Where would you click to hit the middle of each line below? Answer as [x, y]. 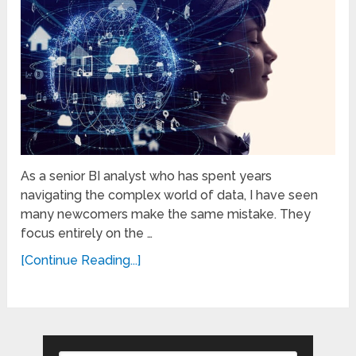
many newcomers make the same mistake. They [166, 215]
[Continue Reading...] [81, 261]
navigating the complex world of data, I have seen [170, 195]
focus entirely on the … [87, 234]
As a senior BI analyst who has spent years [147, 176]
